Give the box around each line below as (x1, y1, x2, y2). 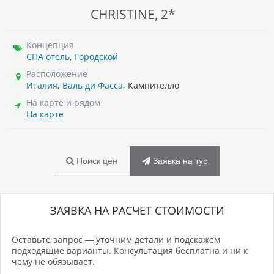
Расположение (26, 67, 87, 80)
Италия (26, 79, 57, 91)
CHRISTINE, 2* (90, 5, 176, 23)
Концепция (26, 39, 74, 51)
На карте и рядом (26, 96, 100, 108)
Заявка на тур (150, 155, 208, 166)
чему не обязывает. (11, 256, 95, 268)
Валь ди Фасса (62, 79, 123, 91)
